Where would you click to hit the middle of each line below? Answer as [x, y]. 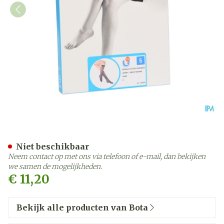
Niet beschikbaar [52, 146]
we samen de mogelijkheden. [55, 166]
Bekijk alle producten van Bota [82, 207]
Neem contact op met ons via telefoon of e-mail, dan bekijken [107, 156]
